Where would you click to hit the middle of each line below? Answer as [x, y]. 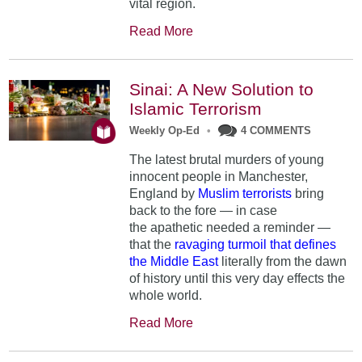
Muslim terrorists [245, 194]
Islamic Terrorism [196, 109]
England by [164, 194]
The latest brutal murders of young [227, 160]
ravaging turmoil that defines [256, 245]
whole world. [166, 296]
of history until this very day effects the [238, 279]
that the [152, 245]
